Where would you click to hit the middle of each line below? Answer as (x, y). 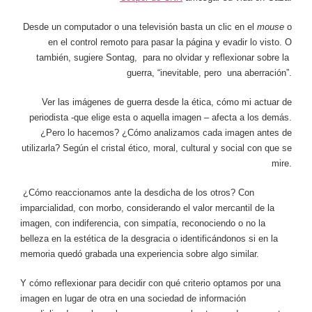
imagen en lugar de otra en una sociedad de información (133, 299)
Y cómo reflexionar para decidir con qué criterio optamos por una (150, 283)
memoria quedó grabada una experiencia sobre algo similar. (140, 254)
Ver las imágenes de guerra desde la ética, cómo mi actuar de (167, 102)
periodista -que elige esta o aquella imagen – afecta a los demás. (161, 118)
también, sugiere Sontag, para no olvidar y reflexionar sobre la (164, 58)
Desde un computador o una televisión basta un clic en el (140, 27)
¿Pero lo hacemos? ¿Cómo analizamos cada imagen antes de (166, 133)
